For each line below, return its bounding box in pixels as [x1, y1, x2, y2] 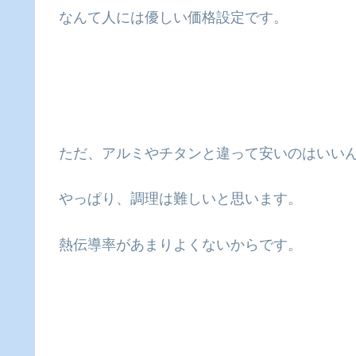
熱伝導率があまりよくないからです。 [59, 236, 302, 253]
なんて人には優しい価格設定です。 [59, 9, 288, 25]
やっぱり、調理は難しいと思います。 [59, 191, 302, 207]
